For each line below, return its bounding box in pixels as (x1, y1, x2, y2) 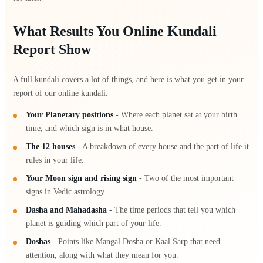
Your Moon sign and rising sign (26, 173, 137, 183)
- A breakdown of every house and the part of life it (75, 141, 249, 151)
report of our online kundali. (13, 88, 108, 97)
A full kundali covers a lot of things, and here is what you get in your (13, 75, 244, 84)
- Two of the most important (137, 173, 234, 183)
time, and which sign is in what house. (26, 123, 154, 133)
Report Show (13, 42, 91, 57)
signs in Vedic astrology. (26, 187, 107, 196)
